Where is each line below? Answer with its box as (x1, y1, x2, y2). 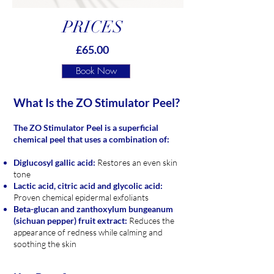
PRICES (62, 17, 123, 37)
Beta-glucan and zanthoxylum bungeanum (13, 204, 173, 214)
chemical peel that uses (13, 134, 103, 144)
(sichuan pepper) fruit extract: (13, 215, 129, 226)
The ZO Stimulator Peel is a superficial (13, 122, 158, 133)
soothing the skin (13, 239, 76, 249)
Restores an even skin (95, 157, 177, 168)
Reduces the (129, 215, 174, 226)
